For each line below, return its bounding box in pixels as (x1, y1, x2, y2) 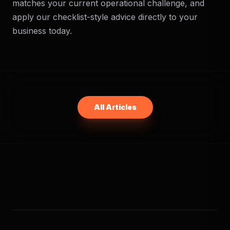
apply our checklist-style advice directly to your (12, 12, 198, 22)
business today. (12, 26, 72, 36)
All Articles (93, 103, 137, 111)
